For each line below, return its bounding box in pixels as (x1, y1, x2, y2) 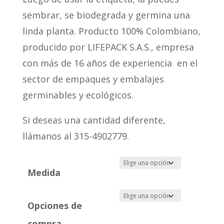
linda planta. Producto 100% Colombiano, (22, 25, 200, 37)
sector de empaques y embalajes (22, 73, 164, 85)
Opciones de (27, 199, 82, 212)
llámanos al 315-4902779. (22, 130, 129, 142)
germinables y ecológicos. (22, 89, 133, 101)
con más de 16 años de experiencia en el (22, 57, 197, 69)
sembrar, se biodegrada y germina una (22, 9, 190, 21)
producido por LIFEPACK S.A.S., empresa (22, 41, 194, 53)
